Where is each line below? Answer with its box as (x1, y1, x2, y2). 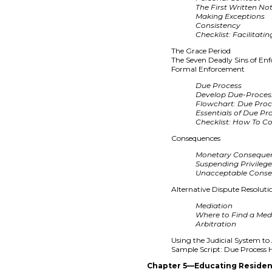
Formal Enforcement (171, 64, 245, 73)
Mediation (195, 200, 233, 210)
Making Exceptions (195, 11, 265, 21)
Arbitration (195, 219, 237, 228)
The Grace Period (171, 46, 231, 55)
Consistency (195, 20, 241, 30)
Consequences (171, 133, 221, 143)
